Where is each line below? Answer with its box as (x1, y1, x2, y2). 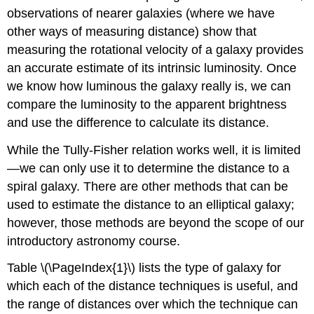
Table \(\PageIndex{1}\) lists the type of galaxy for (7, 261, 282, 275)
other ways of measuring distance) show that (7, 24, 257, 39)
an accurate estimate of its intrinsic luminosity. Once (7, 60, 297, 75)
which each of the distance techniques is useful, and (7, 279, 299, 294)
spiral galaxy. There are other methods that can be (7, 179, 289, 193)
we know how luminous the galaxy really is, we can (7, 78, 292, 93)
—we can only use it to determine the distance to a (7, 161, 290, 175)
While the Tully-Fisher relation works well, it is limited (7, 142, 301, 157)
